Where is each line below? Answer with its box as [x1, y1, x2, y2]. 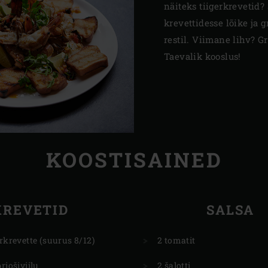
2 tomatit [157, 234, 196, 246]
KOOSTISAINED [45, 145, 223, 173]
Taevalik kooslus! [164, 50, 241, 63]
